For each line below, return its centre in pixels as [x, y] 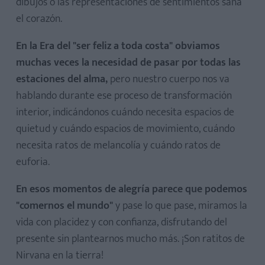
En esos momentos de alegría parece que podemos [132, 189]
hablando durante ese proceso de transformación [124, 96]
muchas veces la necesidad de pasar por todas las [128, 63]
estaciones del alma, [62, 79]
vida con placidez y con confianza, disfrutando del [122, 222]
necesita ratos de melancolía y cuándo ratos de [118, 146]
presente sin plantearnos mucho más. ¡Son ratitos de [130, 239]
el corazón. [39, 19]
